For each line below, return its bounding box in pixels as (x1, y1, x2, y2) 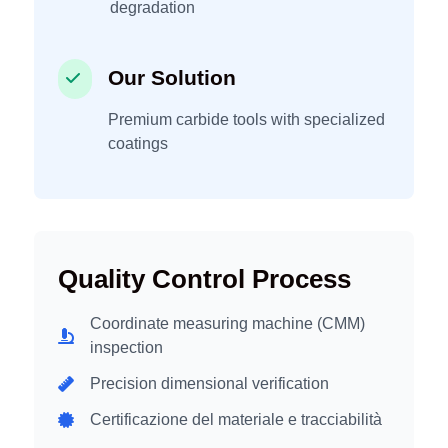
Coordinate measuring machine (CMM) (90, 315, 365, 333)
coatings (108, 135, 168, 153)
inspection (90, 339, 163, 357)
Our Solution (108, 66, 236, 90)
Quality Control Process (58, 265, 351, 294)
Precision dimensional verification (90, 375, 329, 393)
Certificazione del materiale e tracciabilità (90, 411, 382, 429)
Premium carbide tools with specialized (108, 111, 385, 129)
